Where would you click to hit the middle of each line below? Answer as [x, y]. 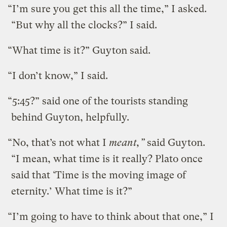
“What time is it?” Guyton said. [79, 50]
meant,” [127, 142]
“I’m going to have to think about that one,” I [111, 216]
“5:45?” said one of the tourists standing [98, 101]
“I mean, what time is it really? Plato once [107, 159]
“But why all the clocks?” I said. [84, 25]
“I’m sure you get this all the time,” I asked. [109, 9]
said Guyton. [175, 142]
